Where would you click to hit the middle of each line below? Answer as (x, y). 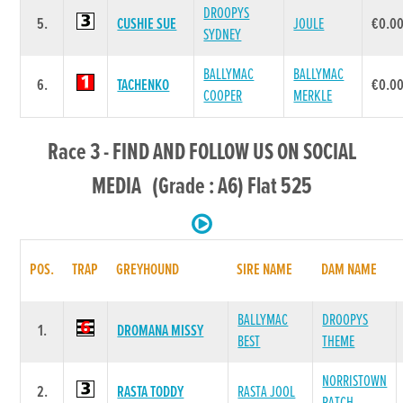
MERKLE (313, 96)
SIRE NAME (265, 270)
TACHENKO (143, 85)
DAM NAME (349, 270)
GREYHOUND (148, 270)
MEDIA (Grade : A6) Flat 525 (201, 187)
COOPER (223, 96)
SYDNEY (223, 35)
